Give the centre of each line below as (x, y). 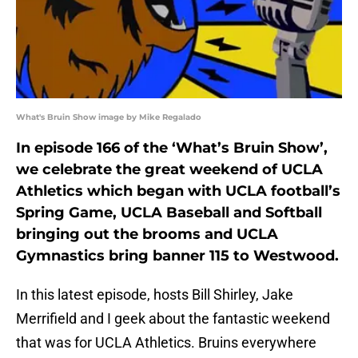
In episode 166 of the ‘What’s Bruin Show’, (172, 148)
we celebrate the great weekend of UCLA (169, 170)
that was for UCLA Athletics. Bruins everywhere (166, 343)
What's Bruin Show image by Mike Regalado (109, 117)
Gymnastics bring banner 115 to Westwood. (177, 256)
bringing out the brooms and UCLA (147, 235)
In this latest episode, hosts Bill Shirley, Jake (155, 295)
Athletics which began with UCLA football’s (178, 191)
